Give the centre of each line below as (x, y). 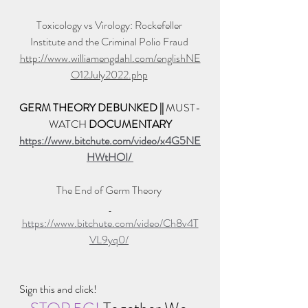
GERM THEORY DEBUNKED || (92, 108)
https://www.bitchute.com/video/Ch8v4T (110, 223)
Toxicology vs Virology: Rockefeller (110, 25)
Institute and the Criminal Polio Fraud (110, 42)
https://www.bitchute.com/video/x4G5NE (110, 141)
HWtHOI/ (110, 157)
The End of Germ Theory (110, 190)
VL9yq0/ (109, 240)
